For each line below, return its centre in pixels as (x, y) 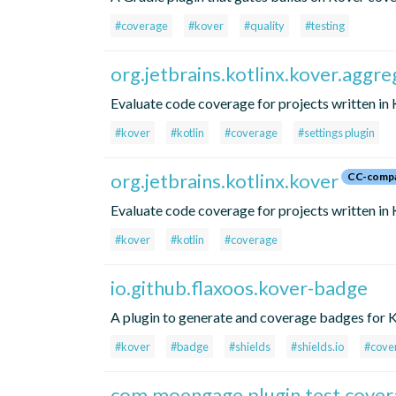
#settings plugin (336, 133)
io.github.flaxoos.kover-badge (239, 288)
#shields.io (317, 347)
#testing (325, 26)
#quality (264, 26)
